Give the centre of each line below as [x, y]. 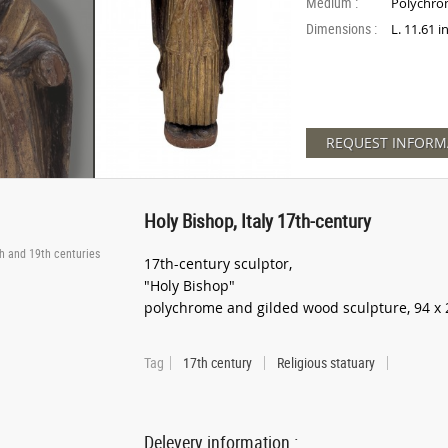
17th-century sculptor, [218, 263]
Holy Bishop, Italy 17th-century [257, 220]
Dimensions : [342, 28]
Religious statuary [326, 362]
